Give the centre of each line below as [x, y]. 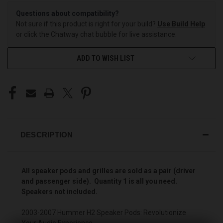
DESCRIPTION [47, 134]
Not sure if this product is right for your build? [87, 24]
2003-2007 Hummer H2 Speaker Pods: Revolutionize [104, 212]
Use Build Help [181, 24]
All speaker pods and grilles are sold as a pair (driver [109, 170]
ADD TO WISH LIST [106, 58]
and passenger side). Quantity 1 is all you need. [99, 181]
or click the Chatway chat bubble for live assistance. [96, 34]
